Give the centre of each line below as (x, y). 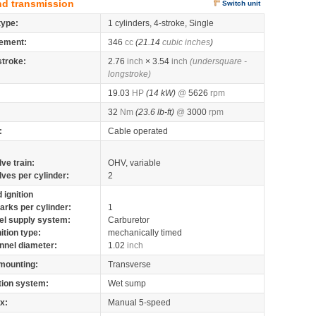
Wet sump (127, 284)
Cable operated (138, 131)
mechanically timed (145, 233)
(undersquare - (218, 61)
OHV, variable (134, 163)
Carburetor (129, 220)
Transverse (129, 265)
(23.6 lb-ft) (155, 112)
